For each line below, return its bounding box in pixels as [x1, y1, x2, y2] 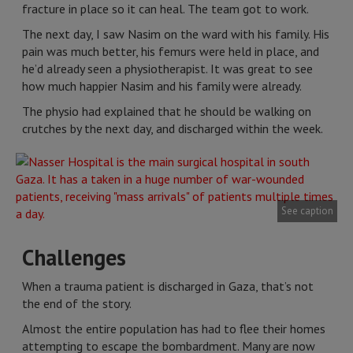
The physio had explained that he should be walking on [22, 103, 311, 119]
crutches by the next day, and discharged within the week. [22, 121, 323, 136]
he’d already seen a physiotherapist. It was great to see [22, 61, 313, 76]
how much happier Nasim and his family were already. [22, 78, 304, 94]
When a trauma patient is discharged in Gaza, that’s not [22, 278, 314, 294]
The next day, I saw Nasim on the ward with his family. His [22, 26, 329, 42]
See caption [281, 204, 333, 217]
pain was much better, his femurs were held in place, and [22, 43, 319, 59]
